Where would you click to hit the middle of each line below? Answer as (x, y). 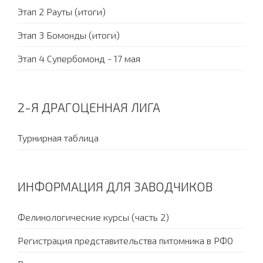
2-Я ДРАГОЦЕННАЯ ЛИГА (89, 107)
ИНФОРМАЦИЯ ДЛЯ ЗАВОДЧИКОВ (115, 187)
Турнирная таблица (58, 138)
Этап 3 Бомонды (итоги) (69, 35)
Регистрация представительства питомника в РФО (125, 241)
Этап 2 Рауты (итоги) (62, 12)
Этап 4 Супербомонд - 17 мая (79, 59)
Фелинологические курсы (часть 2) (93, 217)
